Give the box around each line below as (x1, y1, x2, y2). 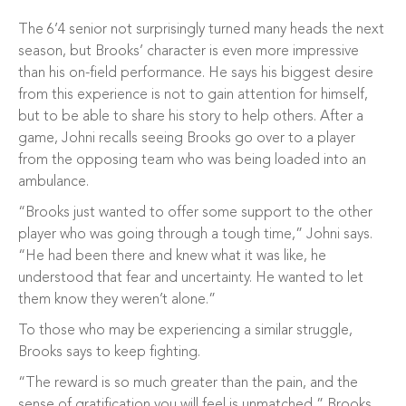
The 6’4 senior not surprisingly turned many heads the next (18, 23, 384, 37)
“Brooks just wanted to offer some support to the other (18, 206, 372, 220)
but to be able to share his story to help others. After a (18, 110, 363, 124)
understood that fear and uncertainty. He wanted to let (18, 271, 363, 285)
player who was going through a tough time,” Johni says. (18, 227, 372, 242)
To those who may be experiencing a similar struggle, (18, 324, 353, 338)
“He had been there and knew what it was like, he (18, 249, 326, 264)
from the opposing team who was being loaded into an (18, 153, 366, 168)
